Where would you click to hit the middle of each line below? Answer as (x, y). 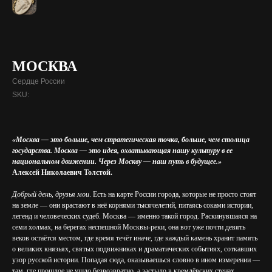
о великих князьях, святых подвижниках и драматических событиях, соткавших (134, 249)
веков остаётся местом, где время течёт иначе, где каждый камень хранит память (135, 238)
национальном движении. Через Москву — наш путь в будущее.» (117, 161)
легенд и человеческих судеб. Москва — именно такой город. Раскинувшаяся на (134, 216)
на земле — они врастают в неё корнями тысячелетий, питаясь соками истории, (133, 205)
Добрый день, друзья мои (51, 194)
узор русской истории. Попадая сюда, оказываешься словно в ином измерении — (136, 260)
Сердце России (39, 81)
